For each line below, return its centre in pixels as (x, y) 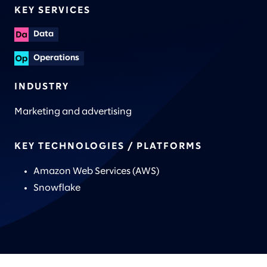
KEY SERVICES (52, 10)
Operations (56, 58)
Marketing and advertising (73, 112)
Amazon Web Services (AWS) (96, 171)
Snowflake (57, 188)
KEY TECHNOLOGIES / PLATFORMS (108, 146)
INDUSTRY (42, 87)
